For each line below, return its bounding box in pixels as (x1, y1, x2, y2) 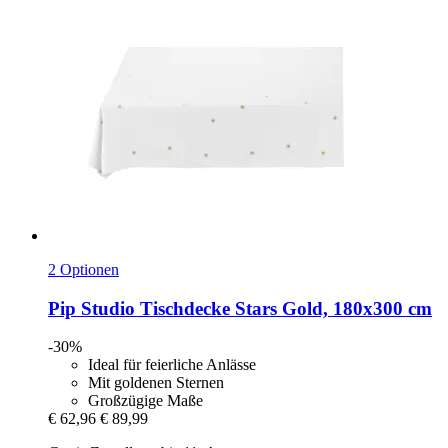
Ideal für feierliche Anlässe (88, 356, 256, 374)
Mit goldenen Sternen (88, 374, 224, 392)
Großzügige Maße (88, 392, 203, 410)
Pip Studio (48, 297, 135, 319)
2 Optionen (48, 260, 119, 278)
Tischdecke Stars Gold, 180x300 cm (135, 297, 432, 319)
